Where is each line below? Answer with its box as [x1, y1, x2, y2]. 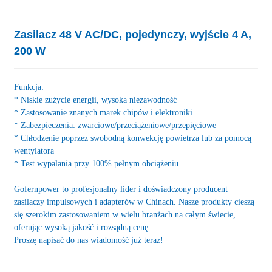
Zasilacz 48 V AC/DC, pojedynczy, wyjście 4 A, [13, 29, 251, 41]
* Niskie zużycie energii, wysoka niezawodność [13, 95, 177, 104]
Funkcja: [13, 83, 44, 92]
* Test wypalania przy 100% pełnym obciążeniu [13, 159, 178, 168]
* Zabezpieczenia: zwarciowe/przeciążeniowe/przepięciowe [13, 121, 216, 130]
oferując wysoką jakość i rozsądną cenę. [13, 223, 151, 232]
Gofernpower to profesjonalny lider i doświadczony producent [13, 185, 228, 194]
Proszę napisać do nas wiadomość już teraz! [13, 236, 163, 245]
